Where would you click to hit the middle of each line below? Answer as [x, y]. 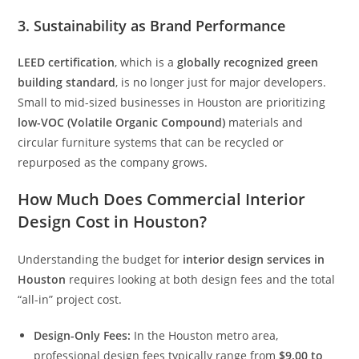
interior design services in [254, 260]
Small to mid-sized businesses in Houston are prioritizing [172, 103]
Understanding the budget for [101, 260]
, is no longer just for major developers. [221, 83]
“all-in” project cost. [70, 300]
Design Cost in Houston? [113, 222]
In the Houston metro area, [205, 336]
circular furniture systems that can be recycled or [151, 143]
